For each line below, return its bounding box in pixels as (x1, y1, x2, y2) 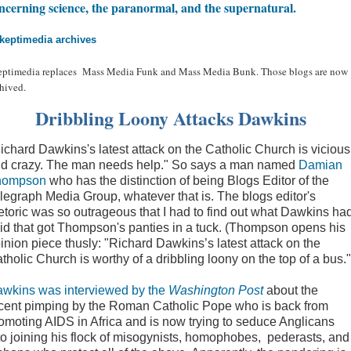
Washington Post (168, 284, 263, 297)
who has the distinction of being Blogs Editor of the (46, 174, 329, 187)
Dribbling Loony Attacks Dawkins (35, 104, 306, 132)
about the (263, 284, 318, 297)
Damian (299, 158, 342, 172)
